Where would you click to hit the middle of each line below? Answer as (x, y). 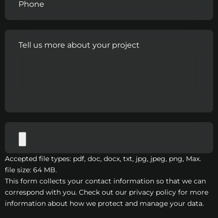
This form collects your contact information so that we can (105, 181)
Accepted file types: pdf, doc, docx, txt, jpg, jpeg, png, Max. (103, 158)
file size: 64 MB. (31, 170)
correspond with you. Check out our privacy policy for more (107, 192)
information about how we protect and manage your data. (104, 203)
